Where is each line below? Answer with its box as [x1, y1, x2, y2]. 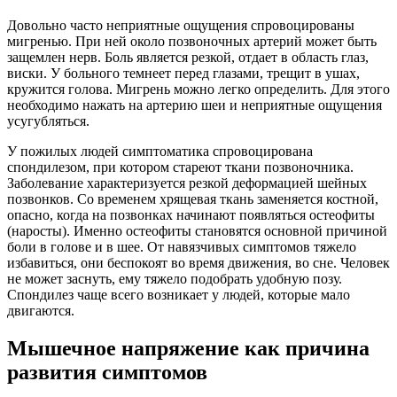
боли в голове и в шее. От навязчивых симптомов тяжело [7, 238, 356, 254]
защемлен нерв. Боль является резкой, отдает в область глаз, [7, 49, 369, 65]
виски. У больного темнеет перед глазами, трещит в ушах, [7, 65, 360, 81]
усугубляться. [7, 113, 90, 128]
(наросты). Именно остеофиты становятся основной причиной [7, 222, 387, 238]
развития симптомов [7, 360, 207, 384]
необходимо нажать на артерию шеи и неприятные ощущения [7, 97, 382, 113]
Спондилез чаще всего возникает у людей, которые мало [7, 286, 350, 302]
